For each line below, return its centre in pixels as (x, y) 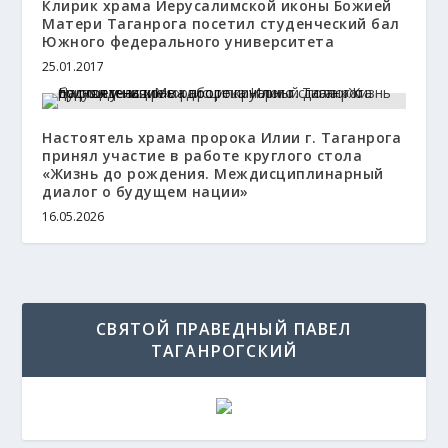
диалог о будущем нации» (145, 191)
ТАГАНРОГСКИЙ (224, 351)
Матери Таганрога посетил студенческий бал (221, 23)
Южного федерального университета (188, 41)
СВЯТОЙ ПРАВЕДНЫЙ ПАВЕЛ (224, 329)
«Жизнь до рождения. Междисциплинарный (213, 173)
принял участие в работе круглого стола (202, 155)
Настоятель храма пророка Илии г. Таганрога (222, 137)
